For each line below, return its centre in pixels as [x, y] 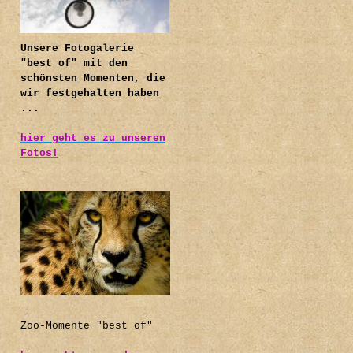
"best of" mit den [74, 63]
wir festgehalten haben [90, 93]
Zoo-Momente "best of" [87, 325]
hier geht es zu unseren [93, 138]
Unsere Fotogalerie [77, 48]
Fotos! [39, 153]
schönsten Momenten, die [93, 78]
